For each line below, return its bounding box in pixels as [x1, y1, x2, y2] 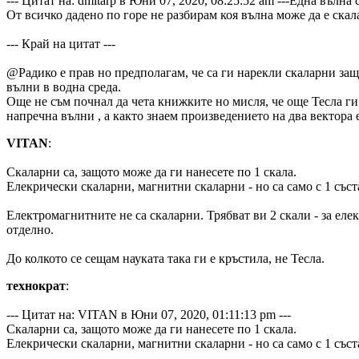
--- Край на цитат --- [6, 37, 115, 50]
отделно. [6, 223, 54, 236]
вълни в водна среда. [6, 80, 121, 94]
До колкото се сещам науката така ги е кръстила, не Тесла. [6, 252, 325, 265]
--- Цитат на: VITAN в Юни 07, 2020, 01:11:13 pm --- [6, 308, 291, 321]
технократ [6, 279, 66, 292]
